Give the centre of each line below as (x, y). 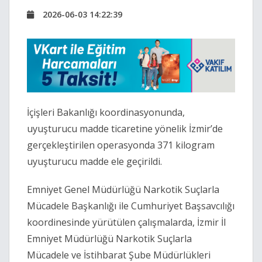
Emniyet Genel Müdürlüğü (85, 190)
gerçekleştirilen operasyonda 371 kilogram (121, 145)
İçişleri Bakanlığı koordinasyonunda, (106, 113)
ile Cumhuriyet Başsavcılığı (175, 206)
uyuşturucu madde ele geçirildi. (94, 162)
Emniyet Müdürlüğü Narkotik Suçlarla (109, 239)
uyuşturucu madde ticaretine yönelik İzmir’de (125, 129)
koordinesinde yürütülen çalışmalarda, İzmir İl (126, 223)
